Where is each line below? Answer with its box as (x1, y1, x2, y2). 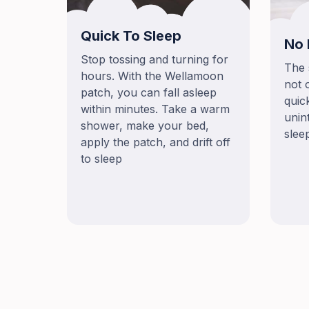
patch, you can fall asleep (81, 86, 217, 100)
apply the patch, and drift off (81, 135, 230, 150)
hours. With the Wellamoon (81, 69, 223, 83)
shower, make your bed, (81, 119, 209, 133)
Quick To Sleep (81, 28, 181, 45)
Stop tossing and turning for (81, 52, 228, 67)
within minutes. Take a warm (81, 102, 230, 117)
